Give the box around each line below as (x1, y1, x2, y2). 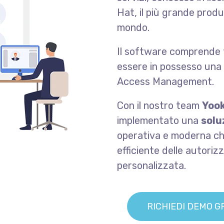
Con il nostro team (117, 99, 202, 111)
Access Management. (117, 75, 214, 87)
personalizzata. (117, 159, 186, 171)
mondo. (117, 21, 149, 33)
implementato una (117, 114, 201, 126)
